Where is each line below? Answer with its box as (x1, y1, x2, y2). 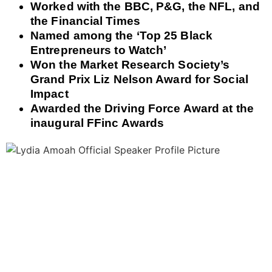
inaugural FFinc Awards (30, 116, 165, 129)
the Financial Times (30, 14, 140, 27)
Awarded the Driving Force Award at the (30, 101, 254, 115)
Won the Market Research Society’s (30, 58, 230, 71)
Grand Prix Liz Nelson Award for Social (30, 72, 248, 86)
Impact (30, 87, 69, 100)
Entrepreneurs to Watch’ (30, 43, 167, 56)
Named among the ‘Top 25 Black (30, 29, 212, 42)
